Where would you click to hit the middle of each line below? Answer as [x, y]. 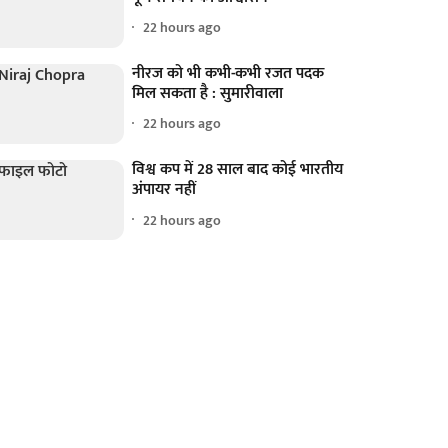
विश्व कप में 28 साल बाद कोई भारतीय [238, 170]
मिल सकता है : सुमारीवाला [208, 93]
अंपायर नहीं [164, 190]
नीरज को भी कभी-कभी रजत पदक [228, 73]
